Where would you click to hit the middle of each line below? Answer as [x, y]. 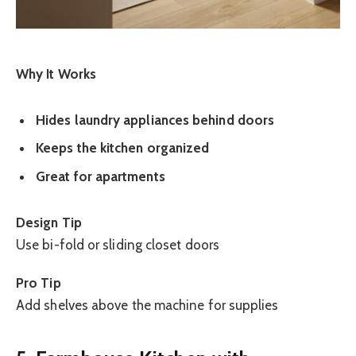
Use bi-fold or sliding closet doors [118, 244]
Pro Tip [39, 283]
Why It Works [56, 74]
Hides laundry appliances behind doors [155, 120]
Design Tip [49, 222]
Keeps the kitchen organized [123, 148]
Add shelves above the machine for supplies [147, 306]
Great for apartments [101, 176]
